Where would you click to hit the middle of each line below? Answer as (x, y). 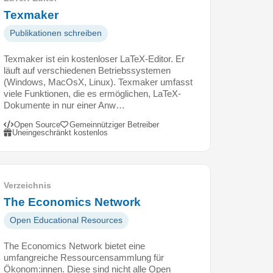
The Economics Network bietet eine (74, 246)
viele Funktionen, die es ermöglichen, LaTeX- (92, 93)
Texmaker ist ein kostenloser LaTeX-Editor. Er (94, 58)
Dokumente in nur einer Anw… (64, 105)
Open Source (37, 124)
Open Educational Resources (66, 220)
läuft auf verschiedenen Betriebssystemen (87, 70)
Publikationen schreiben (56, 33)
